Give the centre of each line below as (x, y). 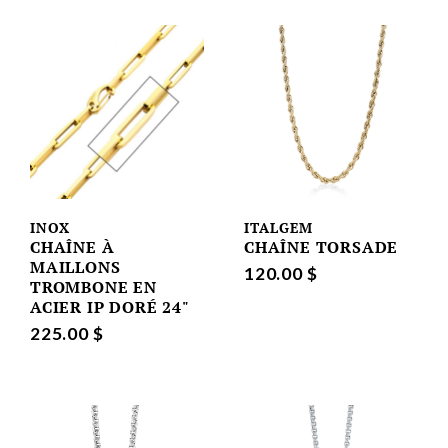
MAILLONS (75, 266)
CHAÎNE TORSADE (321, 246)
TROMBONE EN (93, 286)
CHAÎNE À (72, 246)
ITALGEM (278, 227)
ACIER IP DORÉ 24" (110, 306)
